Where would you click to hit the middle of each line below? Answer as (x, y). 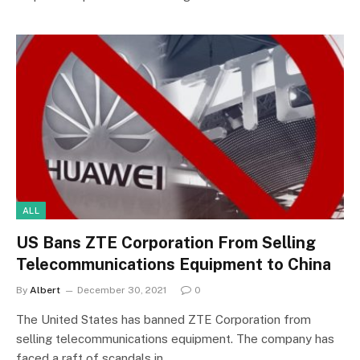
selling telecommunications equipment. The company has (175, 338)
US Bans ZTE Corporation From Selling (166, 242)
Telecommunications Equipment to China (174, 264)
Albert (45, 290)
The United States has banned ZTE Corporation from (164, 319)
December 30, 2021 (122, 290)
